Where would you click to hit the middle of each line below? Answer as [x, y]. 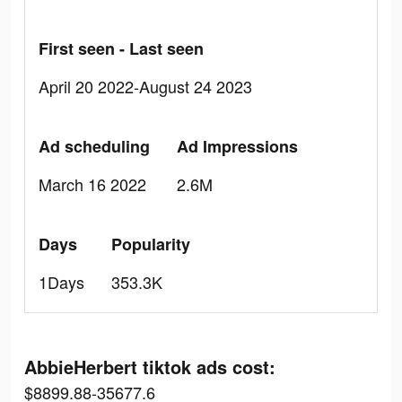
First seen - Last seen [121, 48]
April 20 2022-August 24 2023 [145, 86]
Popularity [151, 244]
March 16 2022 [92, 184]
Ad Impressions [237, 146]
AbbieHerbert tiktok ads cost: [150, 367]
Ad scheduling [94, 146]
